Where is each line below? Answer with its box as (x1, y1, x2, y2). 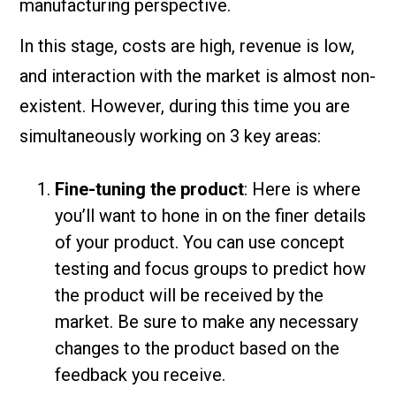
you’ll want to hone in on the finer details (55, 205, 367, 227)
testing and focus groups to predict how (55, 258, 367, 280)
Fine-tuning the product (55, 179, 245, 201)
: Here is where (244, 179, 362, 201)
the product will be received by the (55, 285, 324, 307)
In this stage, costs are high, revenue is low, (19, 35, 355, 57)
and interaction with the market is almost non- (19, 65, 377, 88)
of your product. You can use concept (55, 232, 346, 254)
